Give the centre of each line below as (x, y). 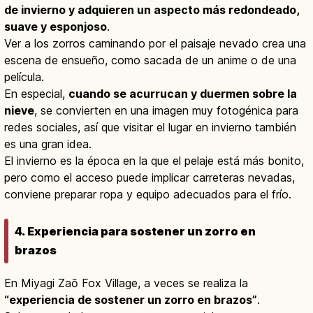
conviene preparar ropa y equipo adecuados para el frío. (148, 195)
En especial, (36, 94)
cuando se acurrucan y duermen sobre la (183, 94)
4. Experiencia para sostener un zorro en (135, 231)
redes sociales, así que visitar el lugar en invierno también (150, 128)
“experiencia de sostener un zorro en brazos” (131, 299)
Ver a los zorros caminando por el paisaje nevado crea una (155, 44)
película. (24, 77)
